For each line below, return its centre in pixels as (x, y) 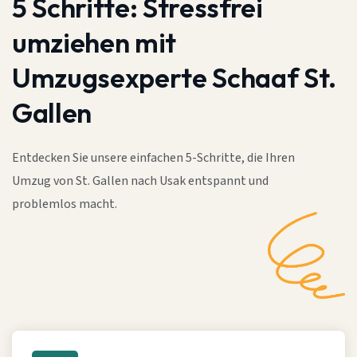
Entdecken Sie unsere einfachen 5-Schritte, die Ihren (153, 158)
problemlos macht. (65, 204)
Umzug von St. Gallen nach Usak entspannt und (140, 181)
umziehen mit (94, 43)
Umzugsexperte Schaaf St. (174, 78)
